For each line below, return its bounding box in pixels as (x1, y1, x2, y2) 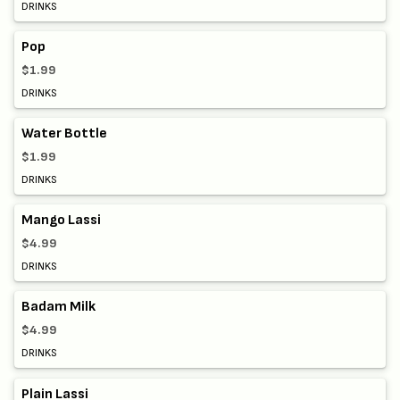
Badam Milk (21, 298, 96, 316)
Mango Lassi (21, 212, 101, 229)
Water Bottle (21, 125, 107, 143)
